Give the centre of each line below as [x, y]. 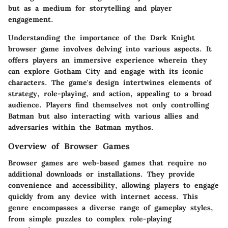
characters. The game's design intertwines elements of [110, 83]
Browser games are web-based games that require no [107, 163]
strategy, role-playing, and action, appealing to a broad [110, 94]
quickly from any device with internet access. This [103, 196]
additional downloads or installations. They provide [102, 174]
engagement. [31, 20]
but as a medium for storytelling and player [90, 8]
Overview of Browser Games [69, 146]
